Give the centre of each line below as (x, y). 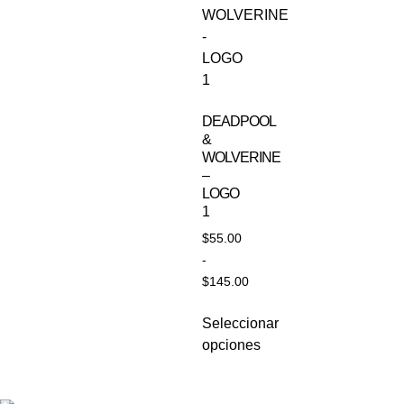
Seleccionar (240, 324)
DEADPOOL (239, 121)
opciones (231, 345)
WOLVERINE (241, 157)
